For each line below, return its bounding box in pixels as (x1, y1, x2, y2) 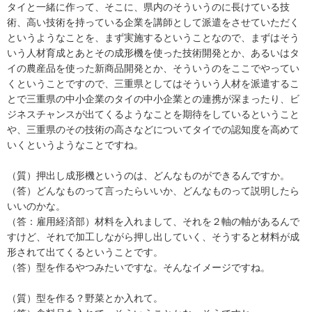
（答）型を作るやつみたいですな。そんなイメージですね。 (7, 261, 270, 273)
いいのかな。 (7, 200, 65, 212)
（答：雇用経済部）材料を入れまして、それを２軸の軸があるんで (7, 215, 299, 227)
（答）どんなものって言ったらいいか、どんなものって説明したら (7, 185, 299, 196)
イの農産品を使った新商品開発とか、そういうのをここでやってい (7, 62, 299, 74)
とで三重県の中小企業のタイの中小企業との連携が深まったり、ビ (7, 93, 299, 104)
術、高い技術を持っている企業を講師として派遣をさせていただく (7, 16, 299, 28)
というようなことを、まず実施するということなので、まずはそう (7, 31, 299, 43)
